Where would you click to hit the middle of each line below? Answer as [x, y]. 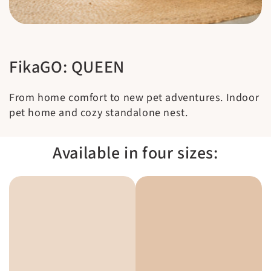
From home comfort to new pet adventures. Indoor [134, 98]
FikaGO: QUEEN [67, 67]
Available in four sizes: [135, 153]
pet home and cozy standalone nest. [99, 113]
